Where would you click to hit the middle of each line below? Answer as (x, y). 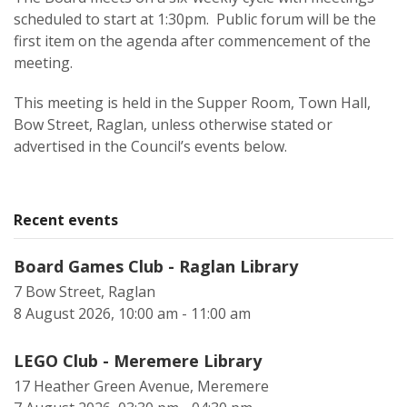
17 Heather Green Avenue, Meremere (141, 386)
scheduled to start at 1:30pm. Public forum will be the (195, 19)
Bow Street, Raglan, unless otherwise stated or (173, 124)
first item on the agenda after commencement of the (192, 41)
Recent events (66, 220)
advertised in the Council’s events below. (150, 146)
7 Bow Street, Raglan (84, 292)
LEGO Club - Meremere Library (138, 361)
